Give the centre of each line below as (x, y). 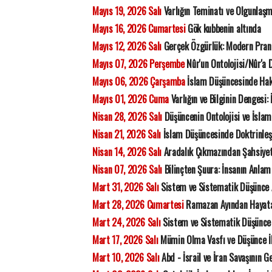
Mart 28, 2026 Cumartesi (138, 205)
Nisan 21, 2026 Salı (127, 134)
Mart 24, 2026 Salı (127, 222)
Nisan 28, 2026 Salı (127, 117)
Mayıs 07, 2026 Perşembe (138, 64)
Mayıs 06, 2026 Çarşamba (139, 81)
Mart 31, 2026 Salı (126, 187)
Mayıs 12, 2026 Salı (127, 46)
